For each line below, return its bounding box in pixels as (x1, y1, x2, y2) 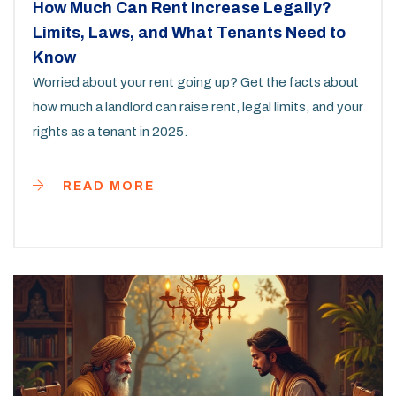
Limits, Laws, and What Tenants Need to (33, 24, 346, 42)
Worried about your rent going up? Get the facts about (33, 75, 359, 90)
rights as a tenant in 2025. (33, 125, 187, 140)
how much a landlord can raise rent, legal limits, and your (33, 100, 363, 115)
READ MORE (58, 179, 155, 194)
